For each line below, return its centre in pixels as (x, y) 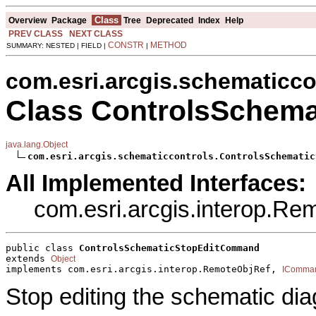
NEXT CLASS (96, 34)
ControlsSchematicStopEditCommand (169, 248)
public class (42, 248)
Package (69, 20)
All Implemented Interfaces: (156, 183)
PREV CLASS (36, 34)
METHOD (169, 45)
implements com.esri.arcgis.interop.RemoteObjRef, (144, 269)
